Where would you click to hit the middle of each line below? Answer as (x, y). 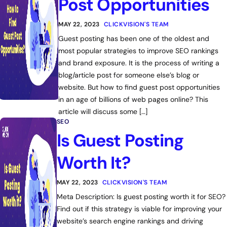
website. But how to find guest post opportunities (139, 87)
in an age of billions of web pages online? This (134, 99)
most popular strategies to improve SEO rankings (139, 51)
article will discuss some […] (103, 111)
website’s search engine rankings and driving (130, 221)
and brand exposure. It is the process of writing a (139, 63)
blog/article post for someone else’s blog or (129, 75)
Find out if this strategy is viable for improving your (139, 209)
